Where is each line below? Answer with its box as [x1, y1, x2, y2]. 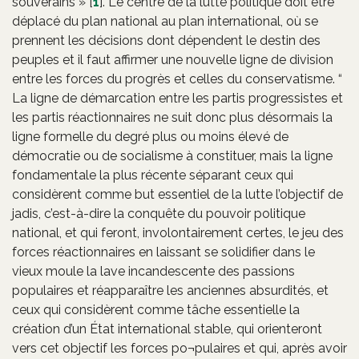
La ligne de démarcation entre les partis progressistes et [12, 90, 343, 106]
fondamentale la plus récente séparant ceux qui [12, 167, 293, 183]
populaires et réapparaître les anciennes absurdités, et [12, 282, 329, 298]
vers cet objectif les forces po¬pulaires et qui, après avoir [12, 340, 347, 356]
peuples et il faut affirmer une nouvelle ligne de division [12, 51, 333, 67]
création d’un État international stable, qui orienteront [12, 321, 322, 337]
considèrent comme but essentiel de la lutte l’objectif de [12, 186, 343, 202]
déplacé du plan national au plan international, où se [12, 13, 318, 29]
